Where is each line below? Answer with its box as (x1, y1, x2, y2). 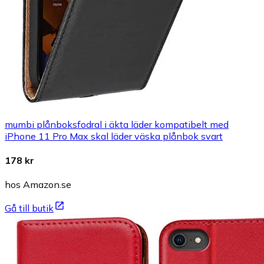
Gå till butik (5, 202, 54, 214)
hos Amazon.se (5, 179, 71, 191)
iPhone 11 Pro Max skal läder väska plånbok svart (5, 130, 223, 142)
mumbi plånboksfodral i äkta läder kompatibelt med (5, 118, 229, 130)
